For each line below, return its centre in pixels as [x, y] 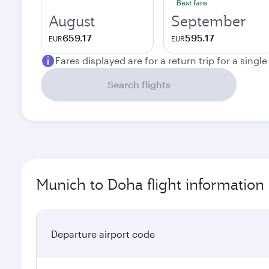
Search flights [139, 84]
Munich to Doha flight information [150, 184]
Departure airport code [103, 234]
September [209, 21]
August [72, 21]
